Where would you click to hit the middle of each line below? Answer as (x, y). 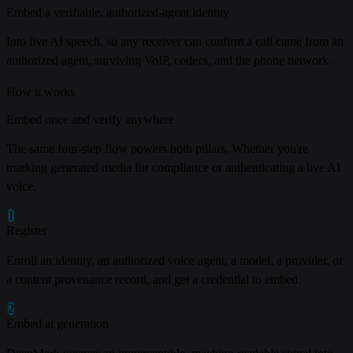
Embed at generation (58, 324)
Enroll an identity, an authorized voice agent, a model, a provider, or (175, 261)
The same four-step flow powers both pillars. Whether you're (157, 149)
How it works (41, 91)
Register (27, 231)
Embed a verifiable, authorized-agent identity (118, 12)
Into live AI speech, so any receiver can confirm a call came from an (175, 41)
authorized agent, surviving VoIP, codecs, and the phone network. (169, 60)
